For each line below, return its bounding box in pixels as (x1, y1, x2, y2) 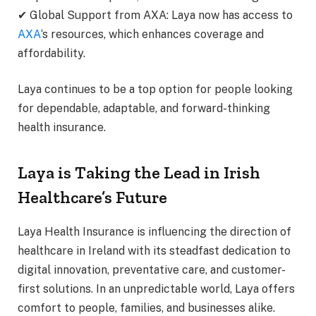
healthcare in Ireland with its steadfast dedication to (18, 243, 291, 257)
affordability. (18, 46, 85, 60)
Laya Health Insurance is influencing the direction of (18, 224, 291, 238)
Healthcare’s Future (18, 186, 167, 207)
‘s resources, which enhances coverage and (41, 27, 264, 41)
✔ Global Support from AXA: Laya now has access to (18, 8, 293, 22)
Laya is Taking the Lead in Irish (18, 162, 260, 183)
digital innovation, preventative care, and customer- (18, 262, 286, 276)
